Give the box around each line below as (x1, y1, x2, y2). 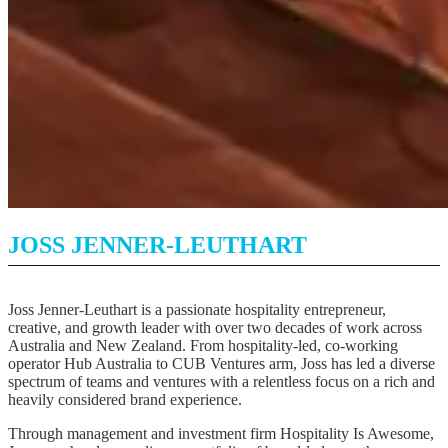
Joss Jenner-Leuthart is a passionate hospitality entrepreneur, (8, 300, 386, 318)
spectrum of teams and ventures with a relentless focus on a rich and (8, 372, 435, 390)
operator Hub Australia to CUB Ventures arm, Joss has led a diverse (8, 354, 435, 372)
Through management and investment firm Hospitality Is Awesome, (8, 424, 434, 442)
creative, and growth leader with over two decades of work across (8, 318, 422, 336)
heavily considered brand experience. (8, 390, 242, 408)
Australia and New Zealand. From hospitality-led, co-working (8, 336, 398, 354)
